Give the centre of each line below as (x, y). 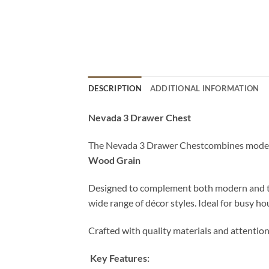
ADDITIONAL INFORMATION (204, 89)
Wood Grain (114, 160)
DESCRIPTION (115, 89)
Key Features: (119, 258)
